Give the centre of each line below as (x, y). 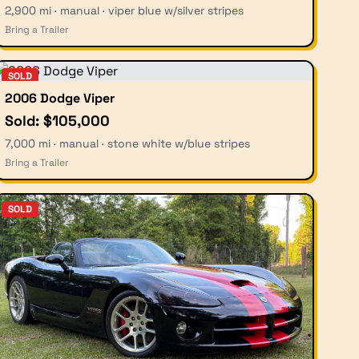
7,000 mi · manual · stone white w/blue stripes (127, 143)
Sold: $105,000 (57, 120)
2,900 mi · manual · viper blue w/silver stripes (124, 10)
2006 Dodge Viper (60, 98)
